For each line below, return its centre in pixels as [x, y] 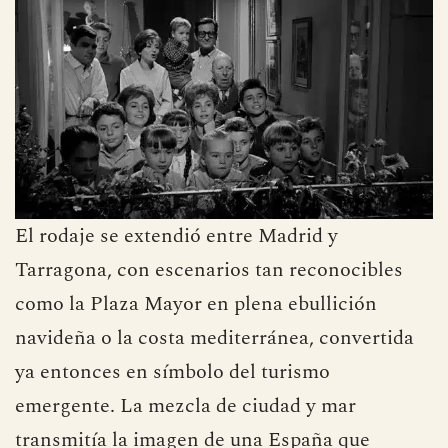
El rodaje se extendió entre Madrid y [176, 236]
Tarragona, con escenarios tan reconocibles [209, 270]
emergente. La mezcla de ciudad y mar [185, 406]
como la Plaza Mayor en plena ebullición [196, 304]
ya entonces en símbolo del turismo [172, 372]
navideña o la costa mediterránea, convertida [214, 338]
